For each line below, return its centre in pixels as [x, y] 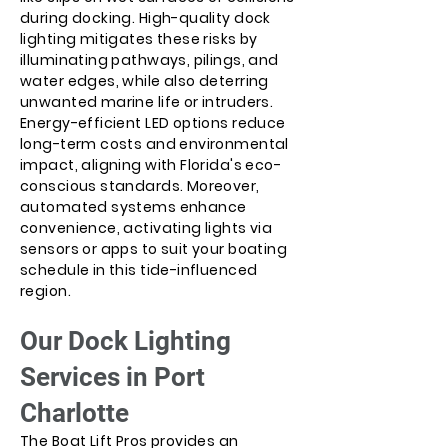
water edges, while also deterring [144, 81]
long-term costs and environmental [154, 144]
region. [45, 291]
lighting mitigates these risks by [139, 39]
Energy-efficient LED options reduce [153, 123]
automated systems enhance [133, 207]
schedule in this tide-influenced [139, 270]
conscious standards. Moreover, [140, 186]
